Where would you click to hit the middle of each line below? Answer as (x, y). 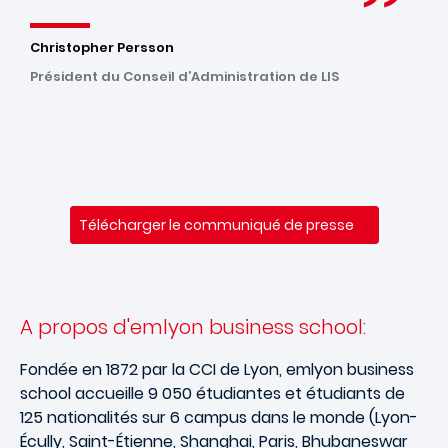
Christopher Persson (102, 47)
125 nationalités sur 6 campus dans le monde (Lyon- (219, 417)
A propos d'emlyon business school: (193, 327)
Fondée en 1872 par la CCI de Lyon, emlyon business (217, 369)
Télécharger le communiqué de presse (216, 224)
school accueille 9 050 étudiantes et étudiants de (212, 393)
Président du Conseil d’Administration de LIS (184, 76)
